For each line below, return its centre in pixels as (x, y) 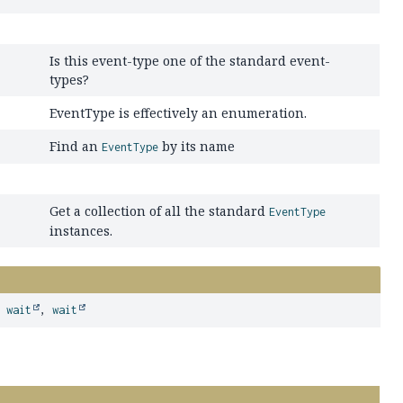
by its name (197, 146)
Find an (76, 146)
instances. (81, 231)
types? (70, 80)
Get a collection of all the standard (160, 211)
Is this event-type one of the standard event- (190, 61)
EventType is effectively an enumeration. (179, 113)
